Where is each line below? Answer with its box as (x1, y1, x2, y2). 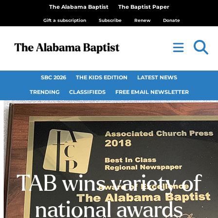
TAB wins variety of (16, 173, 202, 195)
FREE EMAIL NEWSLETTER (115, 89, 189, 95)
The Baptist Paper (118, 4, 169, 10)
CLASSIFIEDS (69, 89, 106, 95)
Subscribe (98, 18, 122, 23)
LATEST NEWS (137, 74, 177, 81)
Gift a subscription (43, 18, 86, 23)
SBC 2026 (41, 74, 66, 81)
